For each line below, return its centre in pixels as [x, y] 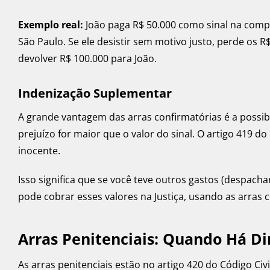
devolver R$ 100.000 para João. [87, 59]
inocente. [39, 151]
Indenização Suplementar [95, 93]
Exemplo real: [51, 25]
